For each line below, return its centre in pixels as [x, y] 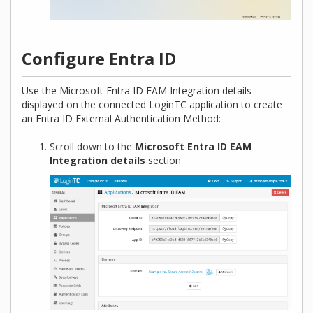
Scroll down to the [92, 147]
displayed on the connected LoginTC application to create [152, 105]
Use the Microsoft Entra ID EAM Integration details [137, 91]
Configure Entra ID [99, 59]
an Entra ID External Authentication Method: [121, 119]
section [163, 161]
